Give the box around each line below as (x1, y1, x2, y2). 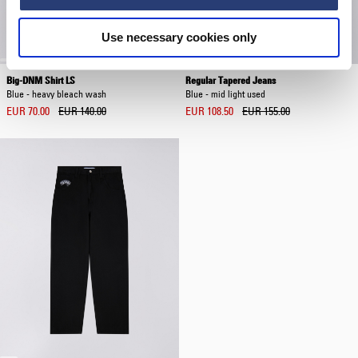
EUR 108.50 (185, 104, 233, 118)
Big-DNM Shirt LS (6, 74, 75, 86)
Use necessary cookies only (101, 30, 257, 44)
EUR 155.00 (242, 104, 290, 118)
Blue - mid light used (185, 87, 265, 100)
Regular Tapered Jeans (185, 74, 276, 86)
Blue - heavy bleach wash (6, 87, 106, 100)
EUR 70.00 (6, 104, 50, 118)
